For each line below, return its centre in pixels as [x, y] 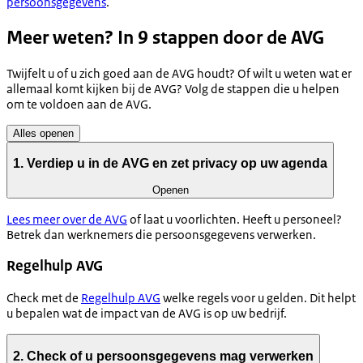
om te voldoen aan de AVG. [79, 104]
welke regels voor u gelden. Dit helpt [258, 298]
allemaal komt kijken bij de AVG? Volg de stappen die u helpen [173, 88]
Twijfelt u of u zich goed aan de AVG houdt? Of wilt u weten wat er [179, 73]
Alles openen [43, 133]
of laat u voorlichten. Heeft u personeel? [235, 219]
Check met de [44, 298]
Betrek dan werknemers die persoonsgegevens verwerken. [161, 234]
